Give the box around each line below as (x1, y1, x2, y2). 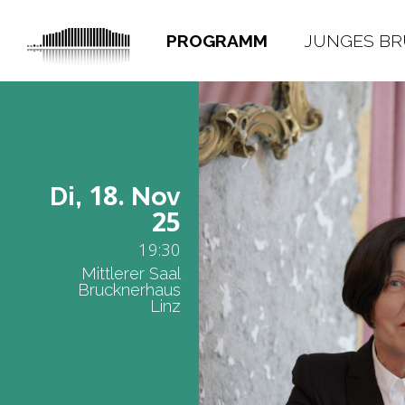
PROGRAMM (166, 30, 268, 51)
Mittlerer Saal (81, 264, 181, 283)
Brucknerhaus (78, 280, 181, 299)
